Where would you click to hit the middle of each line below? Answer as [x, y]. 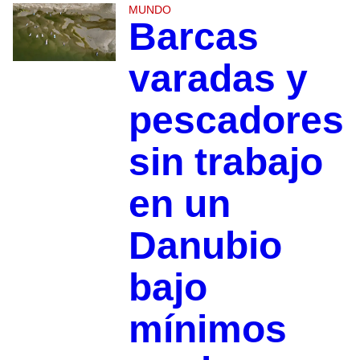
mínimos [207, 329]
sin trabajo [225, 162]
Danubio [205, 246]
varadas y [218, 79]
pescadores [236, 121]
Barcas [193, 37]
